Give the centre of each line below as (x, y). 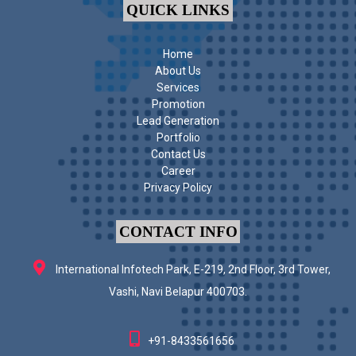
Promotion (178, 104)
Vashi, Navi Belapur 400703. (178, 291)
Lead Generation (178, 120)
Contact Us (178, 154)
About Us (178, 70)
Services (178, 87)
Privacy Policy (178, 187)
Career (178, 170)
